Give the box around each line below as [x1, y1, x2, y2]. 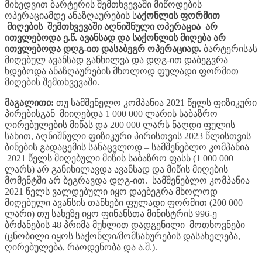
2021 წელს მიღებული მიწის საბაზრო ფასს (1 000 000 [5, 153, 233, 163]
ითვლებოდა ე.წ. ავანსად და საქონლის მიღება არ [5, 32, 226, 43]
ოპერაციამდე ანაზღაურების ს [5, 10, 137, 20]
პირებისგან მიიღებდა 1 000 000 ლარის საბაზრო [5, 108, 218, 119]
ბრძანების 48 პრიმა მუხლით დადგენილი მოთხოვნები [5, 219, 245, 230]
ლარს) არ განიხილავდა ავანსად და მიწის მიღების [5, 164, 228, 174]
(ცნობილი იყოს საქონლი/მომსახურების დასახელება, [5, 230, 240, 241]
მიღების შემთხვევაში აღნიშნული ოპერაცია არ [5, 21, 218, 32]
